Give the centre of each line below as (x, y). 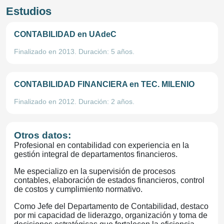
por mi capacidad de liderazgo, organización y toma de (111, 215)
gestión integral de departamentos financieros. (98, 154)
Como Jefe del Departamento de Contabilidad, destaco (111, 206)
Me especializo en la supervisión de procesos (95, 171)
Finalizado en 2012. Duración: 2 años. (74, 101)
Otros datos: (42, 135)
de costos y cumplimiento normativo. (80, 189)
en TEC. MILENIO (162, 84)
